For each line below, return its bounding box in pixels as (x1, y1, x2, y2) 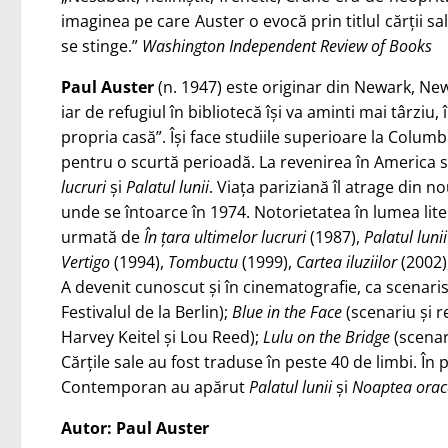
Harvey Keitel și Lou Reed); (61, 326, 263, 348)
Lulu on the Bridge (263, 326, 390, 348)
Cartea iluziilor (296, 251, 397, 273)
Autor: (61, 417, 116, 439)
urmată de (61, 226, 140, 248)
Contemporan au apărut (61, 376, 249, 398)
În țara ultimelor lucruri (140, 226, 306, 248)
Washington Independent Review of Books (142, 35, 432, 57)
